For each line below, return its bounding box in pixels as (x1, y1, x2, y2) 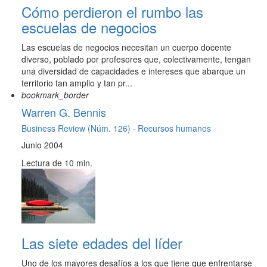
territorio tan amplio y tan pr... (21, 77, 132, 89)
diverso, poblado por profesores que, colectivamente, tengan (21, 53, 251, 66)
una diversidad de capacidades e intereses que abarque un (21, 65, 246, 77)
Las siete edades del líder (21, 232, 182, 254)
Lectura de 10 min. (21, 157, 92, 169)
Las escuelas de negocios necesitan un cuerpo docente (21, 41, 231, 54)
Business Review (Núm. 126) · (21, 122, 138, 135)
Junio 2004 (21, 139, 63, 151)
